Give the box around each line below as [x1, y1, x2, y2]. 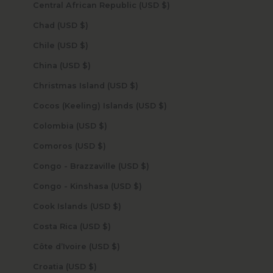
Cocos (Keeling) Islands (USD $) [158, 101, 167, 111]
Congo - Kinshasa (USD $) [133, 182, 142, 191]
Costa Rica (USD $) [102, 222, 111, 232]
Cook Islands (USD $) [112, 202, 121, 211]
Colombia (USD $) [98, 121, 107, 131]
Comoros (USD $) [97, 141, 106, 151]
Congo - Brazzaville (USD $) [140, 161, 149, 171]
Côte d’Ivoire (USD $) [111, 242, 120, 252]
